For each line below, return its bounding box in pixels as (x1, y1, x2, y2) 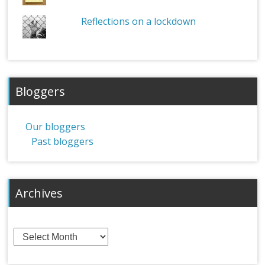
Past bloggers (31, 135, 94, 148)
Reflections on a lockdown (81, 15, 196, 28)
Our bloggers (25, 120, 86, 134)
